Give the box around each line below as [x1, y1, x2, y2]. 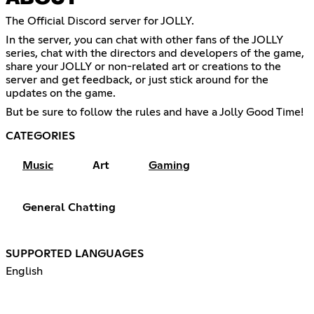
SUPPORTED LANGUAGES [6, 247, 144, 259]
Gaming [149, 159, 190, 171]
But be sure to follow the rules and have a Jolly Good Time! [6, 106, 303, 118]
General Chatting [22, 201, 116, 213]
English [6, 265, 43, 277]
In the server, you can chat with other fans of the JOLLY [6, 34, 283, 46]
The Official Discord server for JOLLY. [6, 15, 194, 27]
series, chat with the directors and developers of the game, [6, 47, 304, 59]
